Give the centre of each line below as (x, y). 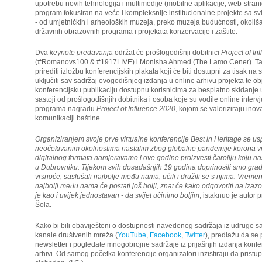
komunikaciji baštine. (68, 118)
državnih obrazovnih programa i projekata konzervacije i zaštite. (136, 32)
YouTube (132, 235)
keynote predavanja (81, 53)
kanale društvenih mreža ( (76, 235)
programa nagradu (66, 109)
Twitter (195, 235)
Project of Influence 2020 (136, 109)
